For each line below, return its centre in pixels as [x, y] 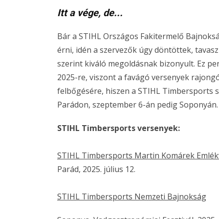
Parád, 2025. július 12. [96, 169]
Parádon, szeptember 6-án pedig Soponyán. [138, 105]
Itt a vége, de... [90, 13]
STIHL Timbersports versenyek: [119, 128]
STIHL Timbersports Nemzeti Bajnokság [132, 197]
